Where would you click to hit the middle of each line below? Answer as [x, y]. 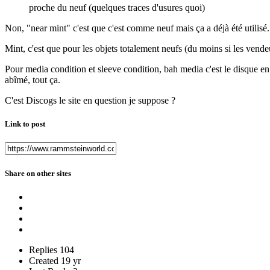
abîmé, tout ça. [33, 80]
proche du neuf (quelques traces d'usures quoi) [117, 8]
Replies [43, 250]
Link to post [25, 124]
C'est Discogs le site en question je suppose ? [90, 101]
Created [44, 260]
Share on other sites [38, 173]
